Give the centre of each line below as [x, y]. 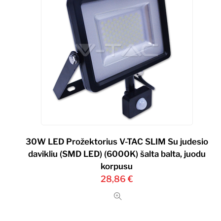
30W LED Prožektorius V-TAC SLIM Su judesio [117, 141]
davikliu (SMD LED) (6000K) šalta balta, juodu [117, 154]
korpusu [117, 166]
